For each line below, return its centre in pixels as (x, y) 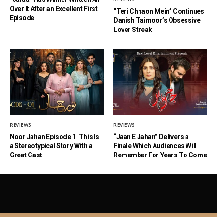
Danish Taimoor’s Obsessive (157, 21)
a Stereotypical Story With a (51, 146)
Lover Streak (133, 30)
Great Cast (26, 155)
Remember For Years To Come (160, 155)
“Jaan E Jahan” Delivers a (151, 136)
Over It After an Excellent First (54, 9)
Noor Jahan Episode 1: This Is (54, 136)
